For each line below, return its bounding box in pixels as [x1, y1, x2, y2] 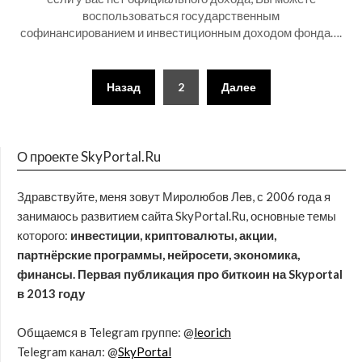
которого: [17, 228, 70, 242]
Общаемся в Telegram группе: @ [17, 325, 194, 339]
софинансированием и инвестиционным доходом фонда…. [20, 25, 342, 40]
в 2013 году [17, 286, 85, 301]
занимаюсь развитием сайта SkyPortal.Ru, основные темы [17, 208, 336, 223]
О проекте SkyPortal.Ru [17, 148, 161, 165]
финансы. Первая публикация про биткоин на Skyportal [17, 267, 343, 281]
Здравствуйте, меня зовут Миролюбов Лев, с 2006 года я [17, 189, 330, 204]
